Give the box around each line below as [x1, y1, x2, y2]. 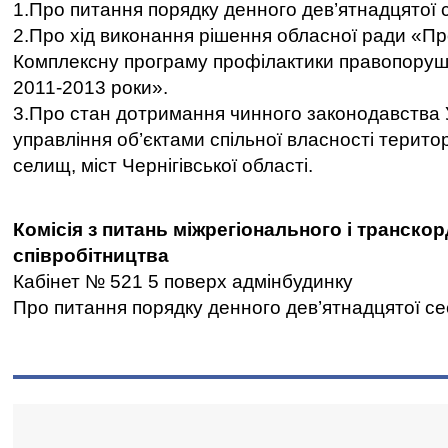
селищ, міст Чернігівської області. [13, 155, 313, 176]
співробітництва [13, 245, 169, 266]
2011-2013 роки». [13, 77, 168, 98]
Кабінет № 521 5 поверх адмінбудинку [13, 271, 353, 292]
